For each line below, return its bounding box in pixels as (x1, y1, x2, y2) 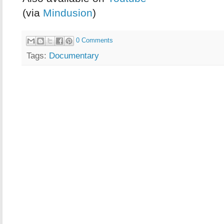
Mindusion (43, 6, 92, 19)
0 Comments (76, 36, 113, 44)
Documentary (49, 50, 99, 61)
